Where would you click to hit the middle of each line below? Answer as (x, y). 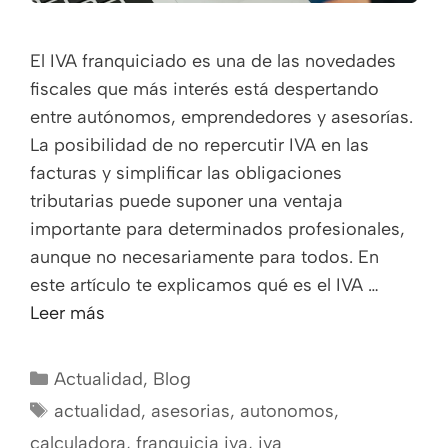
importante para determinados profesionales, (217, 228)
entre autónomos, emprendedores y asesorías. (221, 116)
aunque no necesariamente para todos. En (204, 256)
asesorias (190, 410)
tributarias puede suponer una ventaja (186, 200)
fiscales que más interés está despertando (204, 88)
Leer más (67, 312)
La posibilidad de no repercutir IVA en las (199, 144)
